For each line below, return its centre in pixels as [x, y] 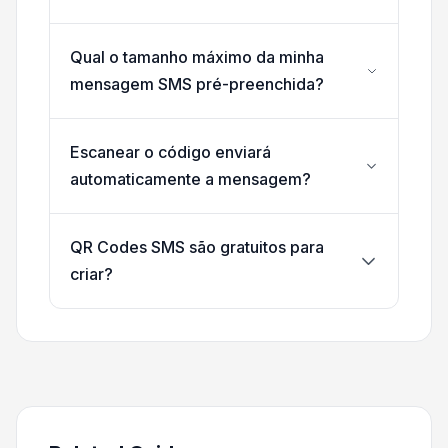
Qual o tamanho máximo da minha [197, 57]
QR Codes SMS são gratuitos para [197, 247]
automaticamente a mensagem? [190, 179]
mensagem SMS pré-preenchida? [197, 84]
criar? [91, 274]
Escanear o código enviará [170, 152]
